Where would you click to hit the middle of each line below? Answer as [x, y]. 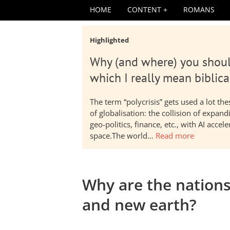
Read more [175, 136]
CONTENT [144, 9]
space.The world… [123, 136]
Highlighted [109, 40]
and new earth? [139, 205]
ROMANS [199, 9]
